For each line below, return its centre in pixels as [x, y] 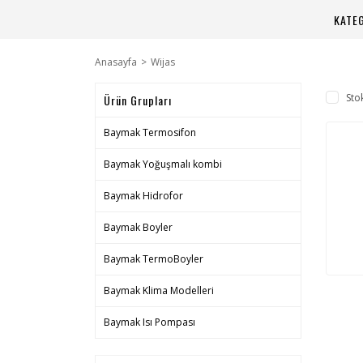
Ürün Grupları [138, 100]
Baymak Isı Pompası [149, 322]
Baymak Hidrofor [143, 196]
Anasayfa [116, 62]
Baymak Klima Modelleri [159, 290]
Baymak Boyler [138, 227]
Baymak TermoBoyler [154, 259]
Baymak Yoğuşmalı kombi [163, 164]
